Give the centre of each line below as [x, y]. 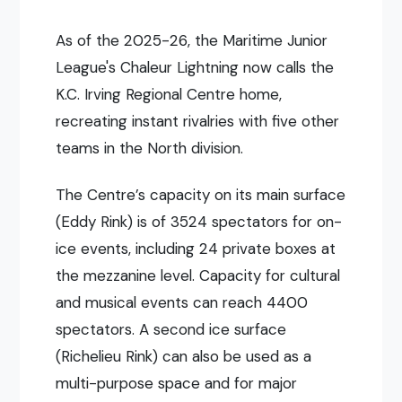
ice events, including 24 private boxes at [196, 249]
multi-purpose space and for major [177, 384]
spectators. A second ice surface [171, 330]
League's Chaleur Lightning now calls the [195, 67]
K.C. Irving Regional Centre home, [169, 94]
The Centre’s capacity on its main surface [201, 195]
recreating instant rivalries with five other [198, 121]
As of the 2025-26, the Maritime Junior [192, 40]
